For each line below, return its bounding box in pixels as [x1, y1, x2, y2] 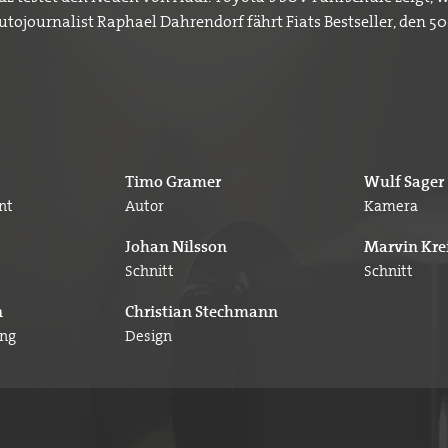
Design [125, 326, 173, 347]
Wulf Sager [364, 171, 445, 193]
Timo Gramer [125, 171, 222, 193]
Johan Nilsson [125, 236, 228, 258]
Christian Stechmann [125, 301, 279, 323]
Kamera [364, 196, 419, 217]
